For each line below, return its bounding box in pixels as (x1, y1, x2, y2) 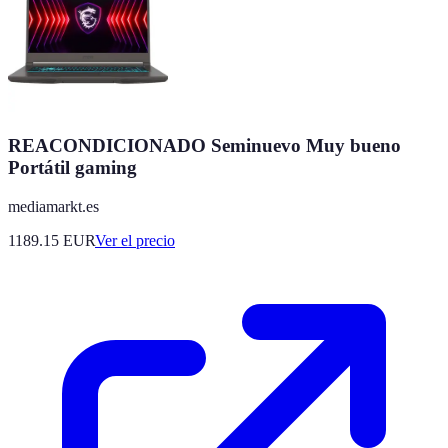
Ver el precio (95, 231, 175, 249)
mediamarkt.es (8, 197, 99, 215)
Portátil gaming (8, 156, 137, 178)
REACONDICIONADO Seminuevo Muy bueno (8, 134, 401, 156)
